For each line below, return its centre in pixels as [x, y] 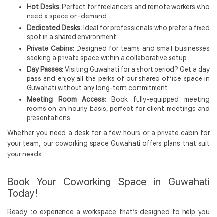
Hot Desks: [44, 7]
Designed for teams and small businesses [142, 48]
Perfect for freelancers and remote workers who [135, 7]
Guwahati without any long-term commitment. [98, 88]
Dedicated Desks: [54, 28]
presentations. [49, 118]
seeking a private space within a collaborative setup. [107, 58]
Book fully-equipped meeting [158, 99]
